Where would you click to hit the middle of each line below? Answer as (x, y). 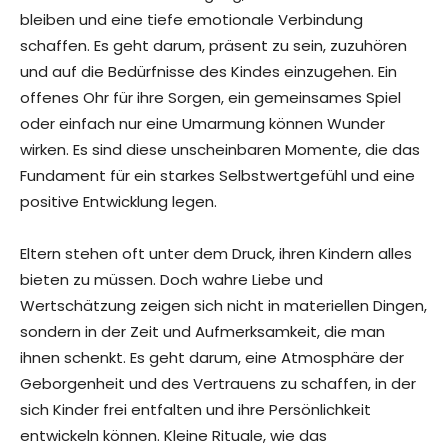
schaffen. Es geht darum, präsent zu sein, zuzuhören (213, 46)
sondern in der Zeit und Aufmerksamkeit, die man (202, 332)
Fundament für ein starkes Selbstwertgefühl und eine (217, 176)
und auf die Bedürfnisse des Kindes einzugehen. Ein (208, 72)
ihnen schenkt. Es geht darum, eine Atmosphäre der (212, 358)
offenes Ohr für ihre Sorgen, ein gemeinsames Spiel (210, 98)
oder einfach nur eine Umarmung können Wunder (202, 124)
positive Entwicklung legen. (118, 202)
